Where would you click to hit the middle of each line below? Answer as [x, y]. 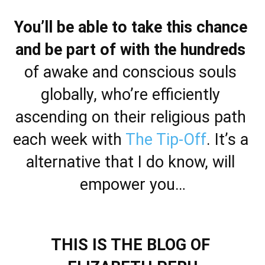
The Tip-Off [166, 140]
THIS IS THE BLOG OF [130, 245]
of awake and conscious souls [130, 72]
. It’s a [227, 140]
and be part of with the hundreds [130, 50]
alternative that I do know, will [130, 162]
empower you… [132, 185]
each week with [69, 140]
